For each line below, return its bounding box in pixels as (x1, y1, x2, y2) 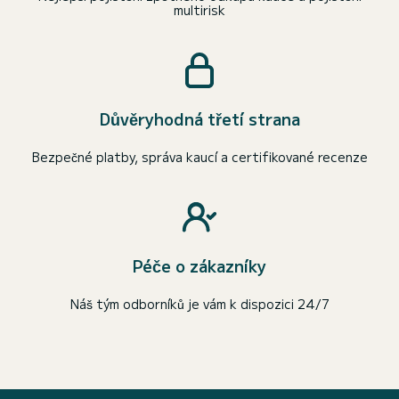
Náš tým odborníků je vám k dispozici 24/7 (69, 295, 330, 313)
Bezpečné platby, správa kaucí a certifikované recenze (31, 148, 368, 166)
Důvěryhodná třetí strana (99, 107, 300, 130)
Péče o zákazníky (133, 254, 266, 277)
